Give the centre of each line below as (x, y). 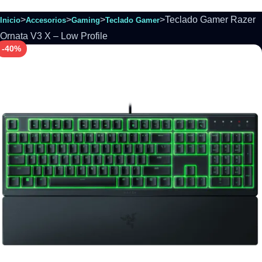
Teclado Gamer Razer (210, 20)
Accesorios (46, 20)
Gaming (86, 20)
